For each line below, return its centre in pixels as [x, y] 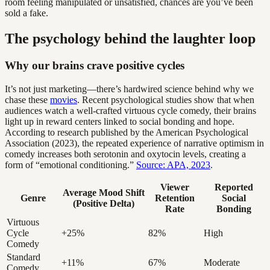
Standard [24, 257]
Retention [175, 198]
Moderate [222, 262]
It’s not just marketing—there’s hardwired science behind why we [129, 89]
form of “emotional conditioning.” [71, 165]
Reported [234, 187]
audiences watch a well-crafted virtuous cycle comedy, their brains [130, 110]
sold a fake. [27, 13]
